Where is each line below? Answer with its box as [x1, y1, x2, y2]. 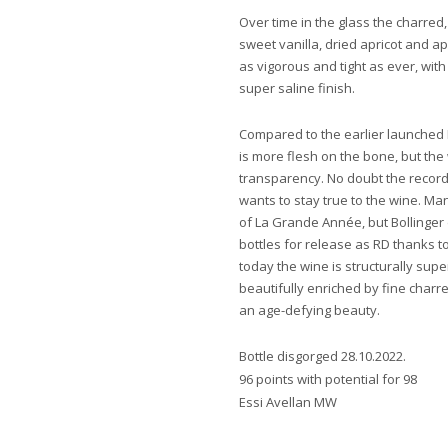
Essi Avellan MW [239, 393, 337, 411]
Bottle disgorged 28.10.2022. [239, 347, 406, 365]
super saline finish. [239, 79, 358, 97]
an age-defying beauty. [239, 301, 383, 319]
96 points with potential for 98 [239, 370, 417, 388]
